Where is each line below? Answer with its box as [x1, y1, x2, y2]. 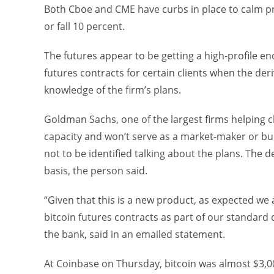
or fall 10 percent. [44, 20, 125, 33]
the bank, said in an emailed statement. [44, 228, 225, 241]
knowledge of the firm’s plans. [44, 83, 181, 97]
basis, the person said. [44, 164, 147, 177]
